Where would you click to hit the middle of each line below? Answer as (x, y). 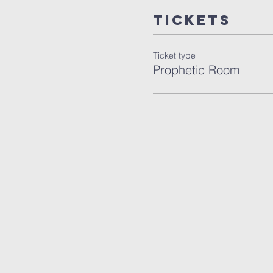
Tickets (192, 20)
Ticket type (174, 55)
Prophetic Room (196, 70)
